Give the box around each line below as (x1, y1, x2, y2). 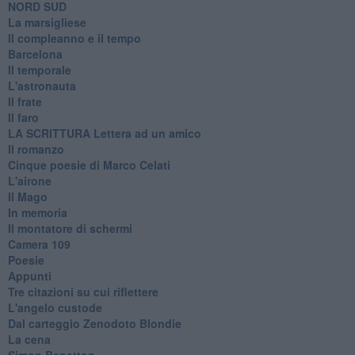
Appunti (7, 267, 52, 284)
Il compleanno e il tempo (7, 29, 141, 46)
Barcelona (7, 45, 63, 62)
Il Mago (7, 188, 48, 204)
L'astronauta (7, 77, 76, 94)
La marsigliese (7, 13, 86, 30)
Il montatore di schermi (7, 219, 132, 236)
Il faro (7, 109, 39, 125)
